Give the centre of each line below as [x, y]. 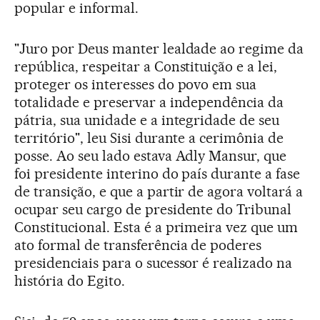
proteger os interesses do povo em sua [136, 84]
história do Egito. [70, 280]
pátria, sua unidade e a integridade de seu [147, 120]
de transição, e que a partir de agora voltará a [159, 191]
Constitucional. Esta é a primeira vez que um [156, 227]
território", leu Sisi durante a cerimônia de [149, 137]
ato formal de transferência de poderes [138, 245]
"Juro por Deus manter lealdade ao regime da [159, 48]
